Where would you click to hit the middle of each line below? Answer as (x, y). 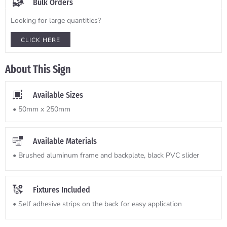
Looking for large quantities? (56, 21)
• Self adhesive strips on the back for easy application (97, 204)
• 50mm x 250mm (42, 109)
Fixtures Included (62, 190)
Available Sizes (58, 95)
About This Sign (38, 69)
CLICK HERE (41, 40)
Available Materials (65, 141)
